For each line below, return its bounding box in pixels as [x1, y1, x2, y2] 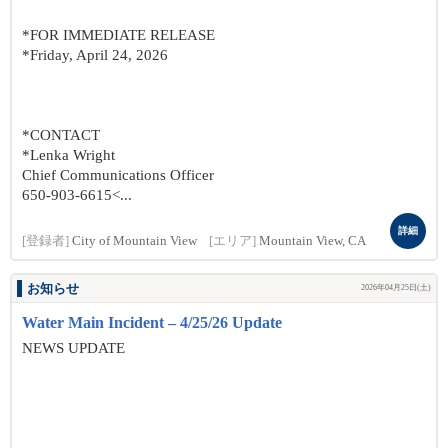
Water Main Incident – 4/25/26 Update [22, 314, 282, 331]
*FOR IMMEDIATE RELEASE [22, 27, 215, 43]
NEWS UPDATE [22, 340, 129, 356]
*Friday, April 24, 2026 [22, 47, 168, 63]
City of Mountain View [72, 234, 197, 248]
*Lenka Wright [22, 147, 115, 163]
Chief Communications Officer [22, 167, 214, 183]
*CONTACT [22, 127, 100, 143]
